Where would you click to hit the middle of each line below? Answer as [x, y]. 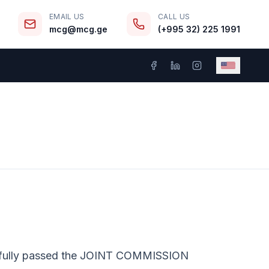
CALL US [174, 17]
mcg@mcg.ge [78, 29]
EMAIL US [67, 17]
